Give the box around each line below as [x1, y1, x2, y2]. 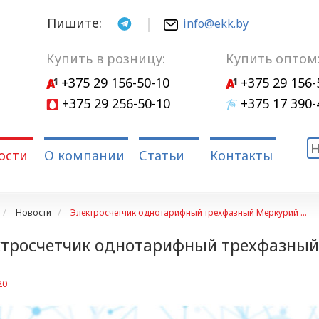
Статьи [138, 147, 184, 164]
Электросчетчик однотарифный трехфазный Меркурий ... [70, 206, 307, 219]
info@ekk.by [182, 15, 249, 31]
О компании [43, 147, 125, 164]
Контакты [209, 147, 273, 164]
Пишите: [46, 14, 102, 31]
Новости [15, 206, 51, 219]
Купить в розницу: [46, 50, 166, 67]
